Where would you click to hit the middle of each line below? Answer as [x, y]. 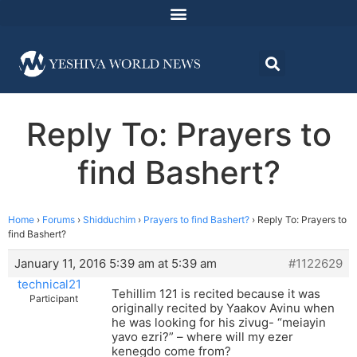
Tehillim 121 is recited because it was [216, 294]
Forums [59, 220]
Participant [54, 299]
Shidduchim [109, 220]
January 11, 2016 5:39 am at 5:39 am [116, 264]
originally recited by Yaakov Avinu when [223, 308]
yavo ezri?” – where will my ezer [202, 337]
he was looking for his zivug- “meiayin [219, 323]
